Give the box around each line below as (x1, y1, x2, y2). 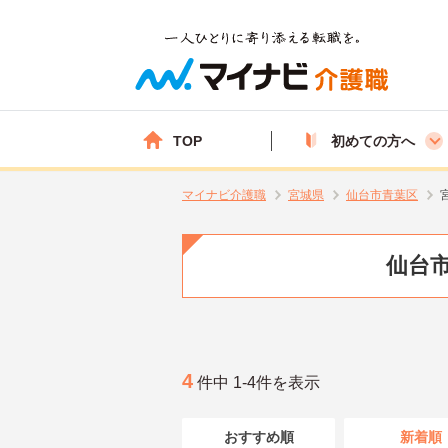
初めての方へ (331, 132, 415, 149)
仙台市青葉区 (346, 188, 418, 202)
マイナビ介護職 (182, 188, 266, 202)
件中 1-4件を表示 (193, 373, 320, 391)
